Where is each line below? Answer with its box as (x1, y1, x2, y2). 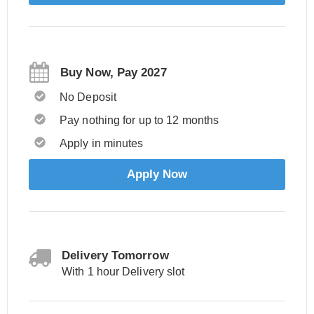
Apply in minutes (60, 137, 144, 149)
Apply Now (126, 168, 188, 181)
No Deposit (60, 91, 116, 103)
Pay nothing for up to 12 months (60, 114, 219, 126)
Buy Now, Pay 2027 (60, 65, 167, 79)
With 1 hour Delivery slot (62, 266, 185, 278)
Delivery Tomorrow (62, 249, 169, 262)
